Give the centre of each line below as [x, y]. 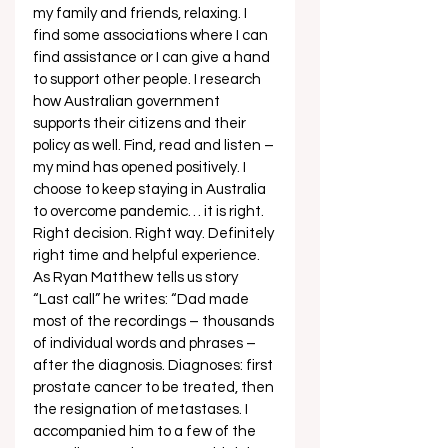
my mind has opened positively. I [141, 167]
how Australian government [128, 101]
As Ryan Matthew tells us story [137, 277]
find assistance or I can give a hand [153, 57]
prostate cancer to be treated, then [155, 387]
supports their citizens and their [141, 123]
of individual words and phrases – [146, 343]
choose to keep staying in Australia [151, 189]
